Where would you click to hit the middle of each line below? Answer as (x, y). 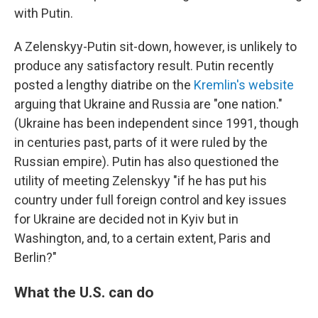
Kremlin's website (244, 85)
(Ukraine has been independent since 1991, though (157, 123)
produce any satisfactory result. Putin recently (144, 66)
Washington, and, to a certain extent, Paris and (142, 238)
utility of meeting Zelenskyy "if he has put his (141, 181)
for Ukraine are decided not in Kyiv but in (126, 219)
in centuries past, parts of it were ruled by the (141, 142)
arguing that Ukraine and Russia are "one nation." (148, 104)
